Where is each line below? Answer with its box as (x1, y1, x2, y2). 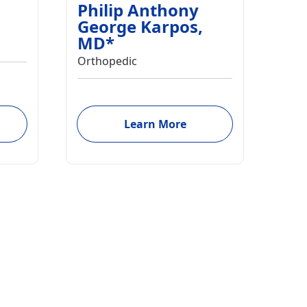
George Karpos (77, 15, 198, 38)
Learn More (123, 116, 186, 132)
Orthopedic (77, 53, 137, 69)
